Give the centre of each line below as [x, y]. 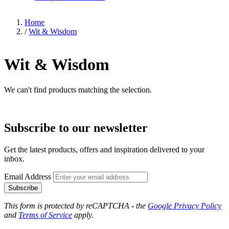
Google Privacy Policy [185, 205]
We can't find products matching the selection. [78, 89]
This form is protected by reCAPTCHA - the [76, 205]
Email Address [29, 176]
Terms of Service [45, 215]
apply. [83, 215]
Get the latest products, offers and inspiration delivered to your [104, 149]
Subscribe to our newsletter [76, 128]
